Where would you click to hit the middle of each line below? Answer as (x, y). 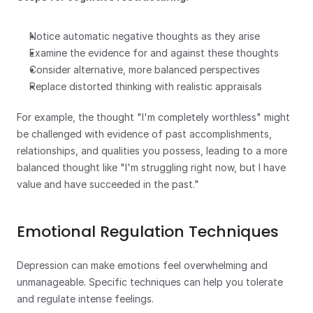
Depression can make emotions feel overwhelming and (142, 265)
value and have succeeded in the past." (108, 184)
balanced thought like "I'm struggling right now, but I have (151, 167)
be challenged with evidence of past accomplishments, (144, 134)
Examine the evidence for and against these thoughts (154, 53)
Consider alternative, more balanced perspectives (145, 70)
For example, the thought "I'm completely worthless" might (153, 117)
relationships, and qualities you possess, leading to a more (152, 151)
